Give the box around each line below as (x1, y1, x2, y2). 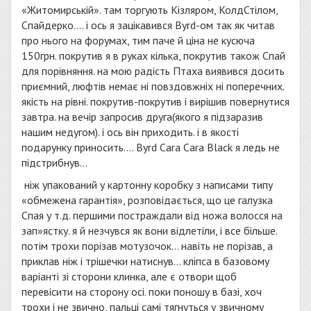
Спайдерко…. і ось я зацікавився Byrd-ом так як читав (22, 18, 275, 32)
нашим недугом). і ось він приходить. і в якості (22, 125, 239, 139)
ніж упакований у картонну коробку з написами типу (22, 178, 273, 192)
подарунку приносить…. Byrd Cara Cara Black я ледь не (22, 140, 280, 154)
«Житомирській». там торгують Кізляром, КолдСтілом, (22, 3, 278, 17)
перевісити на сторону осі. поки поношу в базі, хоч (22, 285, 262, 299)
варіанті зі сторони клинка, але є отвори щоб (22, 269, 237, 283)
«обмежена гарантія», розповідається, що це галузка (22, 193, 273, 207)
